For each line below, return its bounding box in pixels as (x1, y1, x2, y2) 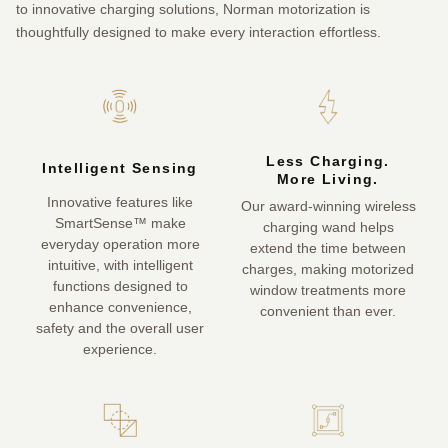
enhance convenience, (48, 299, 192, 315)
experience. (83, 341, 157, 357)
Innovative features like (47, 194, 193, 210)
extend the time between (250, 240, 406, 256)
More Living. (277, 171, 379, 187)
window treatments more (250, 282, 406, 298)
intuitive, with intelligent (47, 257, 193, 273)
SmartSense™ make (54, 215, 186, 231)
